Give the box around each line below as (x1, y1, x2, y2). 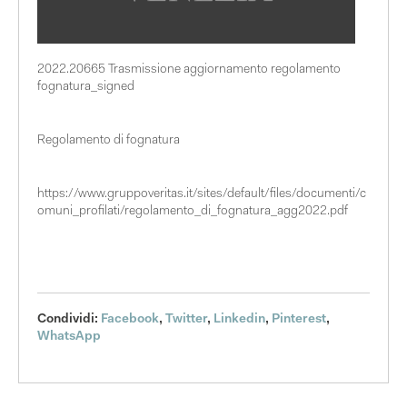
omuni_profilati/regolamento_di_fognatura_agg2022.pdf (37, 205, 348, 219)
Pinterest (272, 313, 326, 327)
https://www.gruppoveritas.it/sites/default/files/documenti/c (37, 188, 366, 202)
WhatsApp (37, 331, 101, 344)
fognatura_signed (37, 81, 134, 94)
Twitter (165, 313, 207, 327)
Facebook (101, 313, 159, 327)
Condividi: (37, 313, 98, 327)
